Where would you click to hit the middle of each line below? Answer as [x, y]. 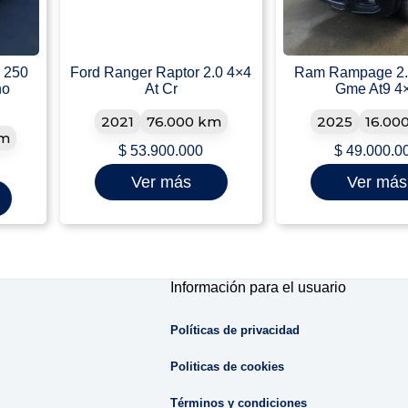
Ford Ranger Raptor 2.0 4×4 [161, 73]
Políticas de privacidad [235, 331]
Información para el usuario [258, 288]
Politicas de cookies [227, 367]
